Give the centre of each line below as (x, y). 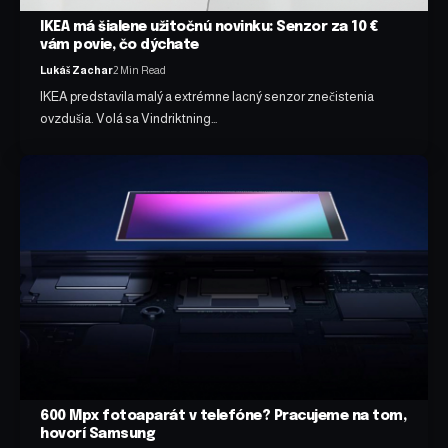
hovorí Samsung (98, 434)
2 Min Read (140, 69)
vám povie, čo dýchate (119, 44)
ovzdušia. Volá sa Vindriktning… (129, 118)
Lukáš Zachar (77, 69)
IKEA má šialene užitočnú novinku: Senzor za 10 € (209, 26)
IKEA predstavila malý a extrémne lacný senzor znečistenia (207, 96)
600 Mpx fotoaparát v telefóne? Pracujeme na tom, (223, 416)
